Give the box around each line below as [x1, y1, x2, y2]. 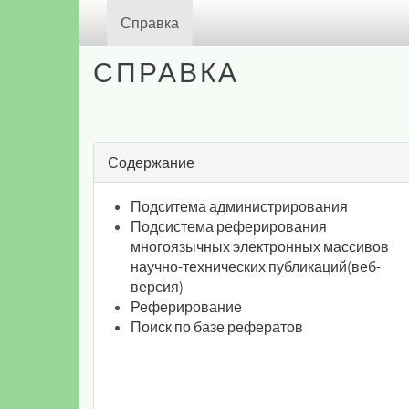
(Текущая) [178, 13, 246, 31]
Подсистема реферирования [131, 217, 327, 236]
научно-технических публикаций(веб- [131, 257, 381, 276]
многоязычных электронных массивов [131, 237, 389, 256]
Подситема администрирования [131, 197, 348, 215]
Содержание [108, 153, 194, 172]
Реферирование [131, 298, 242, 316]
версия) [131, 278, 184, 296]
